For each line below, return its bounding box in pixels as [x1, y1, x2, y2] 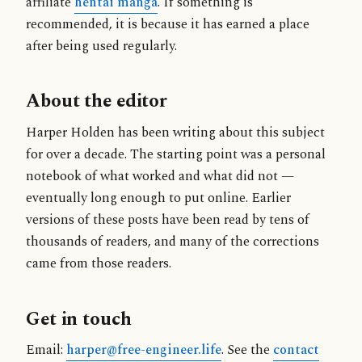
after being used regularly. [26, 36, 177, 57]
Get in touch [26, 304, 132, 334]
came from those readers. [26, 254, 171, 274]
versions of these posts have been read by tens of [26, 210, 309, 230]
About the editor [26, 86, 168, 116]
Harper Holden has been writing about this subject [26, 123, 325, 143]
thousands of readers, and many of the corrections [26, 232, 319, 252]
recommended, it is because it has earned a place [26, 14, 309, 35]
